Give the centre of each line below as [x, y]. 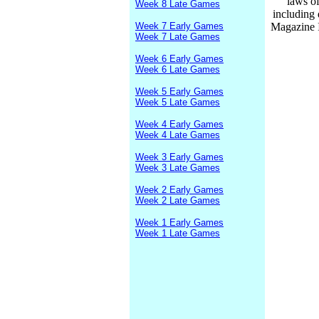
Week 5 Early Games [179, 91]
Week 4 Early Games [179, 124]
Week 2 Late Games [178, 200]
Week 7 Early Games [179, 26]
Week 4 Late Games [178, 135]
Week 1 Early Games [179, 223]
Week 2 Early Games [179, 190]
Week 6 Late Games [178, 69]
